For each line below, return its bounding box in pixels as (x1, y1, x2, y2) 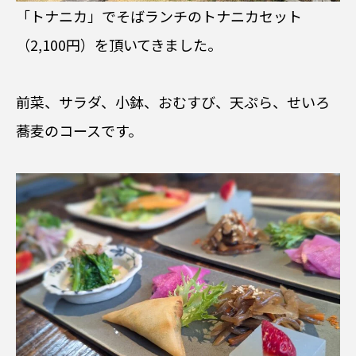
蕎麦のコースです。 (16, 119, 142, 141)
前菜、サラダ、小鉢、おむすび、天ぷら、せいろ (16, 91, 330, 112)
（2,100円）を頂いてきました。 (16, 33, 222, 55)
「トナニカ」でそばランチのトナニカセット (16, 5, 302, 26)
